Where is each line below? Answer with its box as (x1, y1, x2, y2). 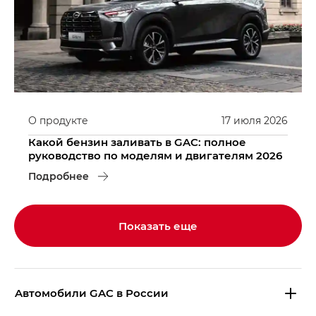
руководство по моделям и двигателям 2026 (28, 147, 282, 162)
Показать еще (119, 218, 197, 233)
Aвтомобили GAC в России (15, 286, 169, 300)
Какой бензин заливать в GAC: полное (28, 134, 246, 149)
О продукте (28, 113, 88, 127)
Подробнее (28, 169, 89, 183)
